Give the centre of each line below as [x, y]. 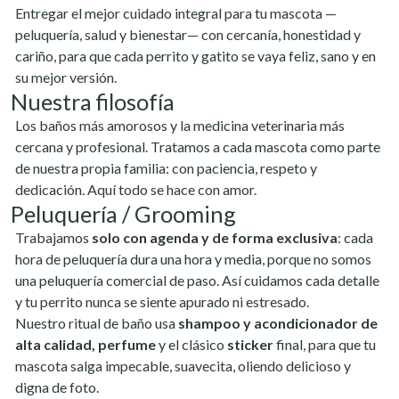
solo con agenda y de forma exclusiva [215, 237]
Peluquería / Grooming [123, 214]
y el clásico [191, 344]
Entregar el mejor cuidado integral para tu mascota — [176, 13]
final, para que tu [325, 344]
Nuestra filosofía [93, 102]
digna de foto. [57, 387]
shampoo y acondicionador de [278, 323]
